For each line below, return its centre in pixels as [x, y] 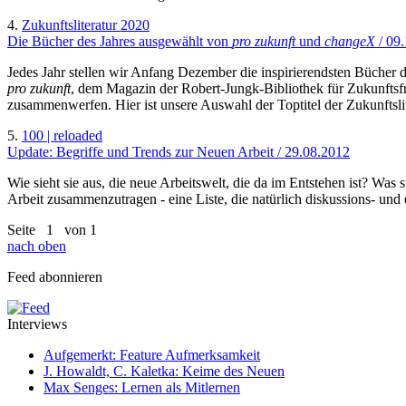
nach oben [37, 246]
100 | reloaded [62, 135]
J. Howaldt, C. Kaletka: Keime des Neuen [164, 371]
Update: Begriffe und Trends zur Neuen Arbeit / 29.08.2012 [179, 151]
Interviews [37, 324]
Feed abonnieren [55, 276]
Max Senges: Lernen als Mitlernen [142, 387]
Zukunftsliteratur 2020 [86, 24]
